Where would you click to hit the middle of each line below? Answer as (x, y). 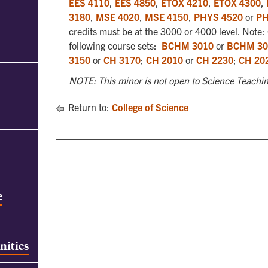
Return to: (89, 107)
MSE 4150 (167, 17)
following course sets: (115, 45)
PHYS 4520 (218, 17)
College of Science (150, 107)
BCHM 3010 (188, 45)
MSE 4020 (118, 17)
